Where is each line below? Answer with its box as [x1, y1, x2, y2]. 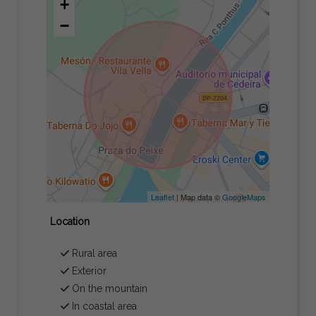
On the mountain [69, 282, 148, 294]
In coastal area [69, 300, 138, 312]
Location [50, 215, 90, 227]
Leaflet [150, 190, 174, 202]
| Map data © [174, 190, 222, 202]
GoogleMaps [221, 190, 266, 202]
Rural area [69, 247, 118, 259]
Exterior [69, 265, 107, 276]
